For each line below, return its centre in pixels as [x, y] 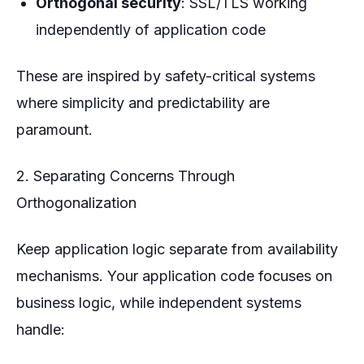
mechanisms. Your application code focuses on [174, 275]
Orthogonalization [76, 202]
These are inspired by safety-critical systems [166, 76]
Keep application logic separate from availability [177, 249]
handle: [41, 329]
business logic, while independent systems [159, 302]
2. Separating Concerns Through [126, 175]
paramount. [54, 129]
